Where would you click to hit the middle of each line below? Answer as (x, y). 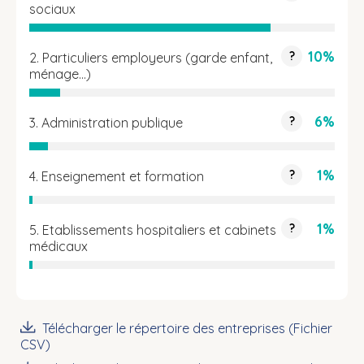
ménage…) (60, 74)
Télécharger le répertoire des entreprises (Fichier (187, 329)
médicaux (58, 247)
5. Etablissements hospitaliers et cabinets (153, 230)
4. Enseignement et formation (117, 177)
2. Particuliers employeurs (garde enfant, (151, 58)
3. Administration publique (106, 123)
